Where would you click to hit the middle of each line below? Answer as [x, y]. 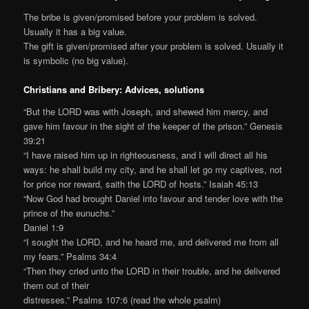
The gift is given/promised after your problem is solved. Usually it [154, 46]
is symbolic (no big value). [76, 60]
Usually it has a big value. [76, 31]
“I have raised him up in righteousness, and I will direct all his [146, 154]
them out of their [57, 285]
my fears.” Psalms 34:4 [70, 256]
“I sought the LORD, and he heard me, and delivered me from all [151, 241]
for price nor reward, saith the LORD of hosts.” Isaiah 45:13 [141, 183]
